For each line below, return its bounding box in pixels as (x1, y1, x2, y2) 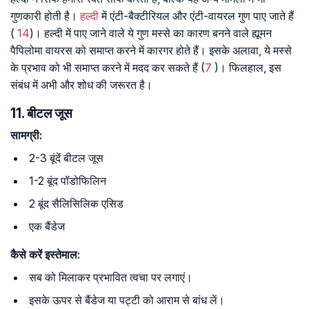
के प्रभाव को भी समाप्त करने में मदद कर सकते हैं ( (10, 61, 205, 75)
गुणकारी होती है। (10, 9, 80, 23)
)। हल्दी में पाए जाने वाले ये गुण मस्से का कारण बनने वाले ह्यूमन (30, 26, 272, 41)
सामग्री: (10, 128, 42, 143)
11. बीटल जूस (10, 105, 72, 122)
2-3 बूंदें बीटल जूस (29, 151, 103, 166)
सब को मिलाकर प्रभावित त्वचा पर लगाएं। (29, 270, 192, 285)
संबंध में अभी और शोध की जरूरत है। (10, 78, 152, 92)
